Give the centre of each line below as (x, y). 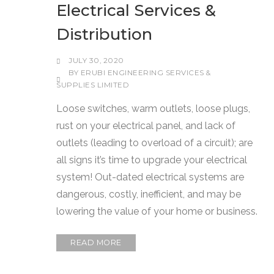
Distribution (105, 34)
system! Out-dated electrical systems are (150, 177)
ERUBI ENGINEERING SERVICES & (146, 72)
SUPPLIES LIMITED (93, 85)
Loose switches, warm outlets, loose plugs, (154, 108)
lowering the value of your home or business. (157, 211)
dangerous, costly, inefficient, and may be (149, 194)
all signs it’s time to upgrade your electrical (152, 160)
